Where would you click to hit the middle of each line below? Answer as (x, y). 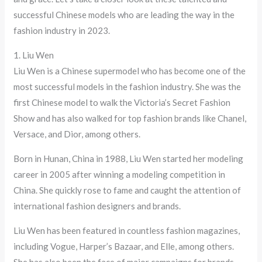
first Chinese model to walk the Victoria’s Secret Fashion (122, 103)
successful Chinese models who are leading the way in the (124, 15)
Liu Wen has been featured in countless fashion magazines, (127, 231)
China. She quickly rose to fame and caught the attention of (127, 190)
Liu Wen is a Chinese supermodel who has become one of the (130, 71)
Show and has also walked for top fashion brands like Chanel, (130, 118)
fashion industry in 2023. (62, 31)
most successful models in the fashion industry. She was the (127, 87)
